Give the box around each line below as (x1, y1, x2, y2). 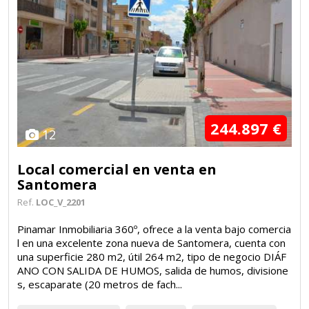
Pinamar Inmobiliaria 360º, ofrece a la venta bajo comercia (17, 221, 291, 236)
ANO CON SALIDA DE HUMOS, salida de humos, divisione (17, 263, 288, 277)
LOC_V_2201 (36, 195, 86, 208)
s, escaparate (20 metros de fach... (17, 277, 182, 291)
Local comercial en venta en (17, 159, 217, 179)
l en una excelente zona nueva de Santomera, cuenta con (17, 235, 286, 250)
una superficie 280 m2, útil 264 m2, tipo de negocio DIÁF (17, 249, 286, 263)
